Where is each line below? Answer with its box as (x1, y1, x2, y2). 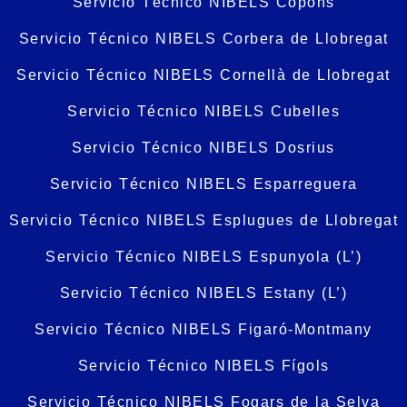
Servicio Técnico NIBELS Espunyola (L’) (45, 249, 362, 265)
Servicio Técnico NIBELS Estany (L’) (59, 285, 348, 302)
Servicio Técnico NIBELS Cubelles (67, 104, 340, 120)
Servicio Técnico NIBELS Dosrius (72, 140, 335, 156)
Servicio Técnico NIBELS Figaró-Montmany (35, 322, 372, 338)
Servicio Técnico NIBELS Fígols (77, 358, 330, 374)
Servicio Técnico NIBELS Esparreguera (49, 176, 358, 193)
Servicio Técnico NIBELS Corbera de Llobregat (18, 31, 389, 47)
